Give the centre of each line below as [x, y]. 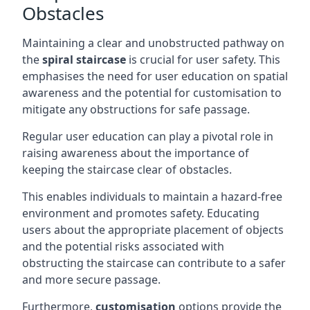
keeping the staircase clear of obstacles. [127, 170]
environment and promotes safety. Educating [141, 213]
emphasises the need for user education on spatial [155, 76]
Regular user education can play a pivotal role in [148, 136]
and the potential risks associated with [123, 246]
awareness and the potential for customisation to [152, 93]
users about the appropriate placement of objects [153, 230]
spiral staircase [84, 60]
